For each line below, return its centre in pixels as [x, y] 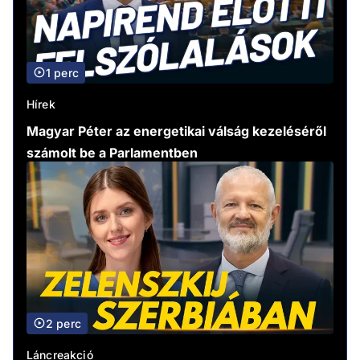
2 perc [63, 323]
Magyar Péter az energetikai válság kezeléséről [176, 131]
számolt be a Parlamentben [112, 152]
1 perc [62, 72]
